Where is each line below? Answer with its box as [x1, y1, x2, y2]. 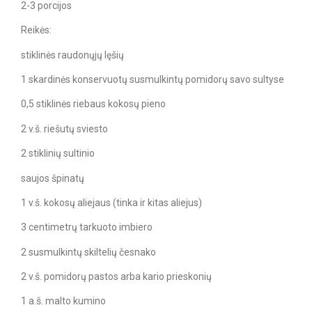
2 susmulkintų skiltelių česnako [21, 246, 156, 258]
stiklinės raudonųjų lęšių [21, 49, 124, 61]
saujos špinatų [21, 172, 84, 184]
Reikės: [21, 24, 52, 36]
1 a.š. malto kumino [21, 295, 106, 307]
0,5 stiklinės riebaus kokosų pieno [21, 98, 166, 110]
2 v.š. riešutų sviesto [21, 123, 108, 134]
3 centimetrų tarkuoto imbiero [21, 221, 153, 233]
